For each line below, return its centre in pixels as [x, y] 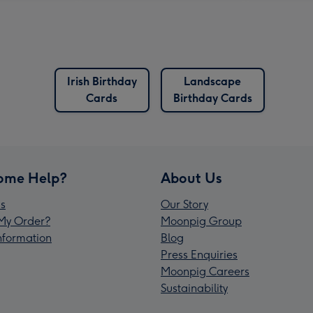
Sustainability [194, 289]
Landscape [212, 82]
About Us [191, 179]
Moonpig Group [201, 221]
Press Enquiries [199, 255]
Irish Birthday [102, 82]
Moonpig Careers [205, 272]
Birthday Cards [212, 99]
